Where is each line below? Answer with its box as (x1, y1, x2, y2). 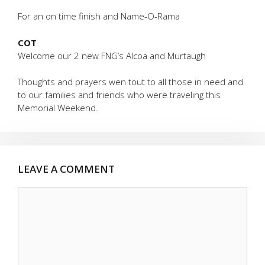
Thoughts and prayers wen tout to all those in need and (18, 76, 243, 88)
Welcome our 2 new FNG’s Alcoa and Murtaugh (18, 49, 206, 62)
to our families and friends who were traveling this (18, 89, 221, 101)
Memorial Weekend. (18, 102, 98, 114)
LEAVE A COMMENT (18, 162, 115, 176)
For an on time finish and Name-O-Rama (18, 10, 180, 22)
